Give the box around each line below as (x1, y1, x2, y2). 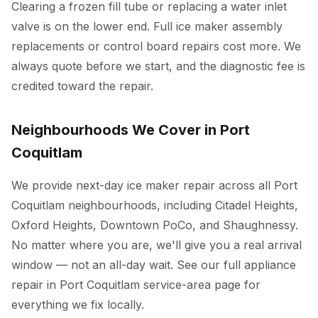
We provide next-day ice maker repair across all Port (11, 178, 297, 192)
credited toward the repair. (11, 79, 153, 93)
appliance (244, 258, 296, 272)
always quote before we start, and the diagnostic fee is (11, 59, 305, 73)
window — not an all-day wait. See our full (11, 258, 244, 272)
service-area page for (140, 278, 261, 292)
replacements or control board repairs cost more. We (11, 39, 301, 53)
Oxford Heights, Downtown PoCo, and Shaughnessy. (11, 218, 298, 232)
